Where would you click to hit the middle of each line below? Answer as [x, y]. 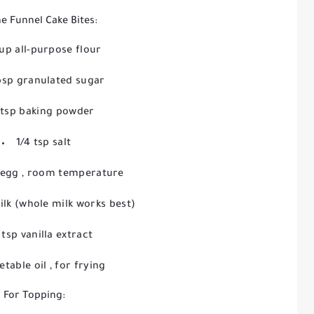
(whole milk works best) [75, 205]
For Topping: [34, 296]
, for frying [77, 267]
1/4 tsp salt [43, 144]
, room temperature [73, 175]
